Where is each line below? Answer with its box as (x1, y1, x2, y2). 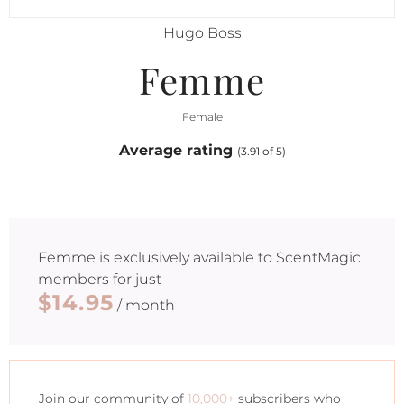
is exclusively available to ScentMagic (96, 249, 361, 266)
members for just (38, 271, 161, 288)
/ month (114, 297, 176, 314)
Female (181, 110, 223, 124)
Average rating (118, 142, 237, 159)
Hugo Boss (162, 24, 242, 41)
